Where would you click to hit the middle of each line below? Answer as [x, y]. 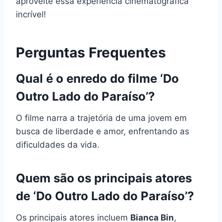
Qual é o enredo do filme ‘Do [97, 78]
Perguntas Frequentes [91, 52]
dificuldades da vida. [58, 144]
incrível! [31, 14]
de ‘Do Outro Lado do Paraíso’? [105, 196]
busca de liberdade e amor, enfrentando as [103, 131]
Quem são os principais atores [104, 178]
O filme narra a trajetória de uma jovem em [101, 118]
